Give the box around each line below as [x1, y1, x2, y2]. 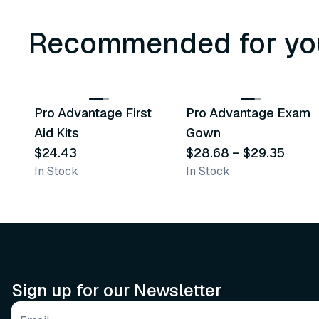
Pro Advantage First [34, 105, 152, 121]
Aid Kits [34, 125, 79, 141]
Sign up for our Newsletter [11, 279, 221, 301]
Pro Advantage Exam [186, 105, 311, 121]
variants [203, 67, 250, 82]
